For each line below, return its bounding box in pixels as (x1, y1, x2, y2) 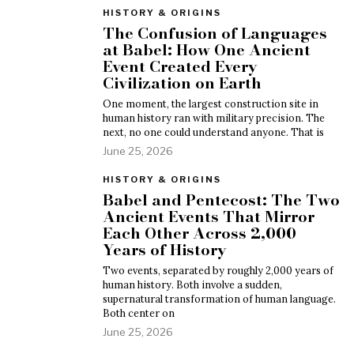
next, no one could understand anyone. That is (103, 126, 324, 138)
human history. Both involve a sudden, (103, 278, 282, 291)
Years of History (103, 238, 227, 262)
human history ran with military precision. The (103, 111, 325, 124)
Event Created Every (103, 55, 258, 78)
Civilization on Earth (103, 71, 262, 95)
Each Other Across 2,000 (103, 221, 296, 245)
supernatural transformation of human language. (103, 292, 336, 305)
